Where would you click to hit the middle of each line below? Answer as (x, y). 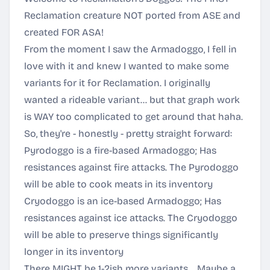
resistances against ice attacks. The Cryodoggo (131, 218)
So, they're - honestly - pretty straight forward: (128, 133)
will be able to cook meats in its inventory (118, 184)
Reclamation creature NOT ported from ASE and (132, 15)
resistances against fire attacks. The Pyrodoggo (131, 167)
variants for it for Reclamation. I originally (117, 83)
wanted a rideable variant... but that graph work (132, 100)
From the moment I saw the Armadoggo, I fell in (130, 49)
